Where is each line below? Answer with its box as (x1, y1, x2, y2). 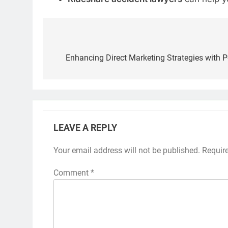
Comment (53, 168, 91, 178)
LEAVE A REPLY (53, 123, 117, 133)
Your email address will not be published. (53, 146, 200, 156)
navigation (52, 53, 109, 68)
